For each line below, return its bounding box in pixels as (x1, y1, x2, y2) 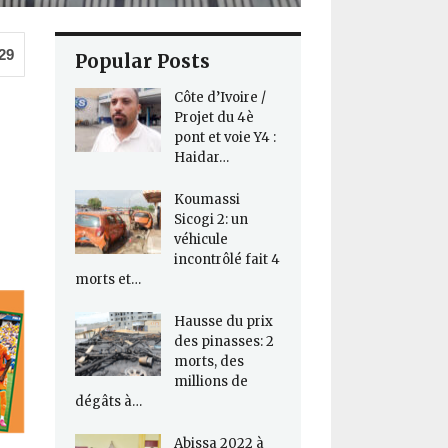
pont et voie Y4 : (173, 129, 276, 147)
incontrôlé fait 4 (173, 251, 280, 269)
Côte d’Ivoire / (173, 89, 266, 107)
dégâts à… (74, 393, 142, 411)
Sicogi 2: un (173, 211, 248, 229)
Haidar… (173, 149, 229, 167)
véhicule (173, 231, 228, 249)
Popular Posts (74, 49, 210, 74)
